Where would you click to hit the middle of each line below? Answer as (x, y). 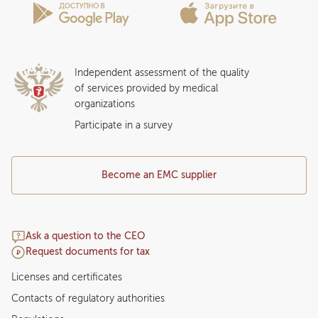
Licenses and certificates (67, 277)
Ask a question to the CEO (86, 236)
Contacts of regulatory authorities (88, 298)
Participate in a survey (124, 125)
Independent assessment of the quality (162, 73)
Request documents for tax (88, 252)
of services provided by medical (146, 88)
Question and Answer (53, 13)
